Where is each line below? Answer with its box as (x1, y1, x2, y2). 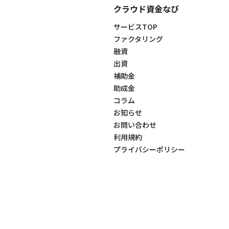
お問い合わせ (113, 119, 156, 130)
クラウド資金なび (113, 2, 179, 15)
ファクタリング (113, 33, 163, 44)
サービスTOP (113, 21, 157, 32)
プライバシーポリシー (113, 144, 185, 154)
